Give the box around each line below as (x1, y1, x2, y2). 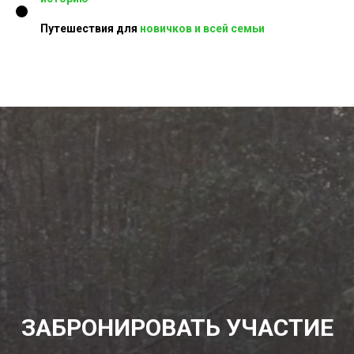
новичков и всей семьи (140, 21, 265, 35)
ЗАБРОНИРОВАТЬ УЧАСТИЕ (21, 313, 333, 341)
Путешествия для (40, 21, 140, 35)
